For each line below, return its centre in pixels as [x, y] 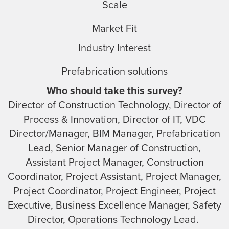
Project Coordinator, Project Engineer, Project [114, 191]
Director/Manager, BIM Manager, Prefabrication [114, 134]
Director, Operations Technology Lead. [114, 220]
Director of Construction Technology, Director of [114, 105]
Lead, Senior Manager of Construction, [114, 148]
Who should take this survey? [114, 91]
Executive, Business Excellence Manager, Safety [114, 205]
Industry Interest [114, 48]
